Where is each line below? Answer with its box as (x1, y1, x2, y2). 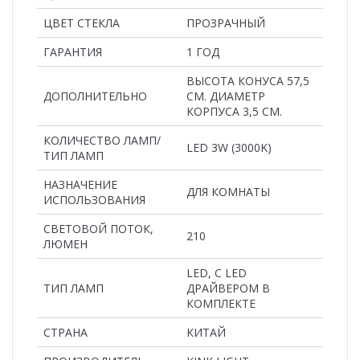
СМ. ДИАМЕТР (186, 88, 265, 104)
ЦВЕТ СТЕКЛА (43, 14, 120, 31)
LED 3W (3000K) (186, 139, 272, 155)
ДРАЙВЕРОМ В (186, 280, 270, 296)
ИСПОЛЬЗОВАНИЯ (43, 191, 145, 207)
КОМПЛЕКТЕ (186, 295, 256, 311)
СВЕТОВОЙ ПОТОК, (43, 220, 153, 236)
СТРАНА (43, 324, 88, 340)
